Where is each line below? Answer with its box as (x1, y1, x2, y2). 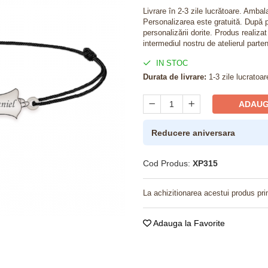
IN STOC (154, 59, 188, 68)
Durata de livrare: (143, 72, 206, 81)
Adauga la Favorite (151, 218, 225, 228)
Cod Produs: (143, 159, 190, 168)
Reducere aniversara (151, 127, 235, 138)
